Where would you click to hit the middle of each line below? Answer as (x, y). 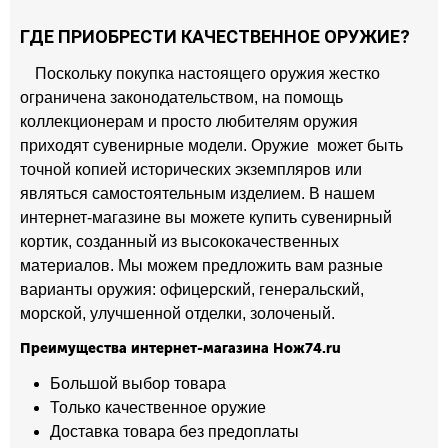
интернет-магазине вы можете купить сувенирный (206, 217)
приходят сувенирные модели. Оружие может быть (211, 145)
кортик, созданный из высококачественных (179, 241)
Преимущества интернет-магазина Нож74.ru (180, 348)
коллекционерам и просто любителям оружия (189, 121)
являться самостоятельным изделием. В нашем (197, 193)
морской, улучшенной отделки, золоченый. (177, 313)
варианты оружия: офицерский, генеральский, (192, 289)
